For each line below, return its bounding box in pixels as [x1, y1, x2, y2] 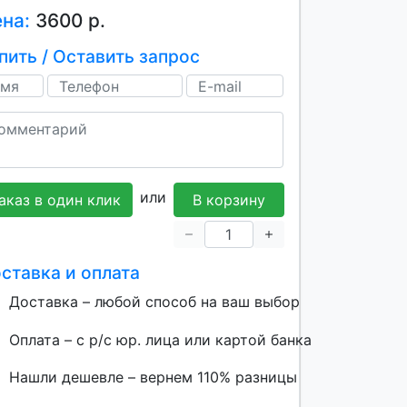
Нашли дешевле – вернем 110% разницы [4, 367, 297, 386]
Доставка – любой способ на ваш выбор [4, 293, 300, 311]
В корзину [192, 191, 265, 209]
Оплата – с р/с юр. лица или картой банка [8, 331, 312, 350]
